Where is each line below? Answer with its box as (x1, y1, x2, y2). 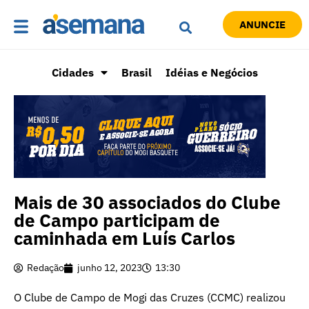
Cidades (51, 66, 94, 80)
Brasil (121, 66, 152, 80)
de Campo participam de (14, 208, 220, 232)
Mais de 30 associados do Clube (14, 190, 281, 215)
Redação (27, 261, 64, 275)
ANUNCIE (239, 18, 286, 32)
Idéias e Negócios (165, 66, 258, 80)
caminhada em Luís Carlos (14, 226, 239, 250)
